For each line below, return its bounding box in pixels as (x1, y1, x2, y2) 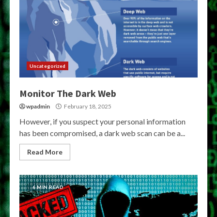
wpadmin (26, 103, 50, 110)
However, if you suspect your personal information (19, 117, 186, 126)
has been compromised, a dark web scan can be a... (19, 128, 185, 138)
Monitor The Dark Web (19, 87, 116, 99)
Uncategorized (30, 63, 66, 69)
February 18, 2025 (63, 103, 111, 110)
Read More (27, 148, 62, 156)
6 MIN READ (32, 184, 63, 190)
